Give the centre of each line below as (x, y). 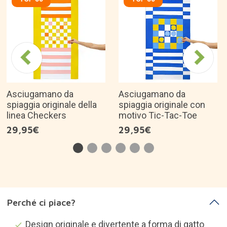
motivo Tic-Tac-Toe (158, 115)
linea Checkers (36, 115)
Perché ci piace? (41, 202)
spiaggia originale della (52, 105)
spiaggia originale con (162, 105)
